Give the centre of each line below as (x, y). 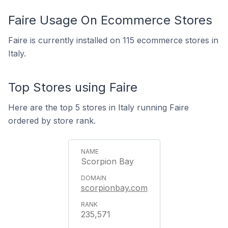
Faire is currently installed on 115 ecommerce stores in (113, 40)
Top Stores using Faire (73, 87)
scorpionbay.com (114, 188)
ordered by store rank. (52, 121)
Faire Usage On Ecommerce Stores (110, 20)
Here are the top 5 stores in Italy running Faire (98, 107)
